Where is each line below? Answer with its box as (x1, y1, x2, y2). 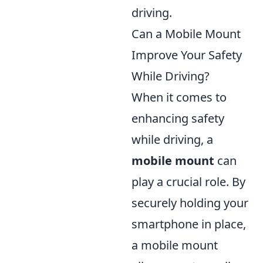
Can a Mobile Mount (131, 26, 241, 42)
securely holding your (131, 195, 248, 211)
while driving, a (131, 131, 213, 147)
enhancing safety (131, 110, 224, 126)
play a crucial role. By (131, 174, 245, 190)
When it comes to (131, 89, 227, 105)
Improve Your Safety (131, 47, 242, 63)
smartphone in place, (131, 216, 246, 232)
